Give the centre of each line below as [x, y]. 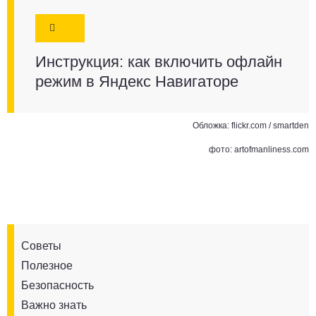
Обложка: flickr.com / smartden [251, 126]
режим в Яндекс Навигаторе [137, 81]
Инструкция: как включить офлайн [159, 62]
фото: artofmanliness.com [259, 150]
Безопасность [57, 285]
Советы [41, 246]
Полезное [47, 266]
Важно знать [54, 305]
